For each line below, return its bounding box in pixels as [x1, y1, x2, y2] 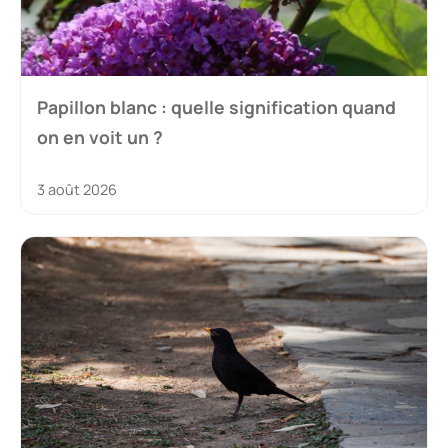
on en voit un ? [37, 124, 163, 149]
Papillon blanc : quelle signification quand [37, 94, 396, 119]
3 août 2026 [37, 179, 117, 199]
